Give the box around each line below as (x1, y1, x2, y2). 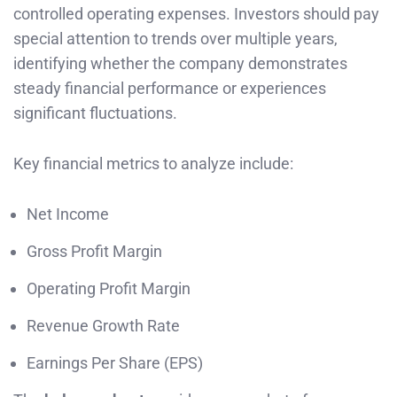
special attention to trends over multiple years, (13, 29, 338, 49)
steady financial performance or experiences (13, 79, 326, 98)
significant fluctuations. (13, 104, 177, 123)
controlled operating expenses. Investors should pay (13, 4, 379, 24)
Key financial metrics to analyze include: (13, 153, 293, 173)
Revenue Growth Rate (27, 315, 180, 335)
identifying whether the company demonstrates (13, 54, 347, 74)
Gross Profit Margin (27, 241, 162, 261)
